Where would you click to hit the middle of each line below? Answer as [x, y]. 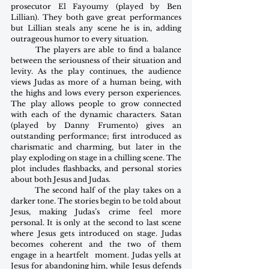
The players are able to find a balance [23, 50]
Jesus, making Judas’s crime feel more [96, 212]
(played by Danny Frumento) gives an [96, 125]
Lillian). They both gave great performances [96, 17]
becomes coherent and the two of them [96, 244]
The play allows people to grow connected [96, 104]
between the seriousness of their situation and [96, 61]
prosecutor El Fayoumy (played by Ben [96, 7]
